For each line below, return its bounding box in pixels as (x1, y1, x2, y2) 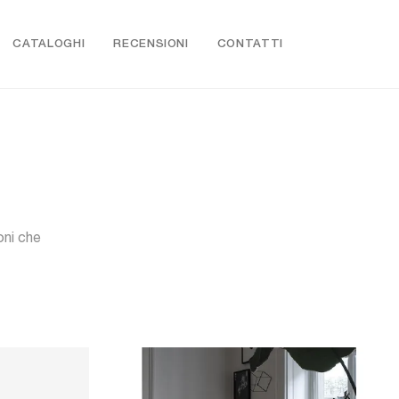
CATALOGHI (12, 39, 85, 49)
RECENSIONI (113, 39, 189, 49)
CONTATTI (216, 39, 283, 49)
